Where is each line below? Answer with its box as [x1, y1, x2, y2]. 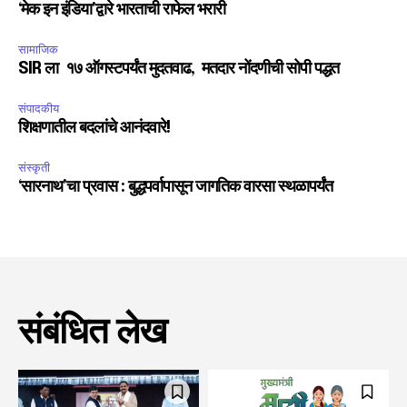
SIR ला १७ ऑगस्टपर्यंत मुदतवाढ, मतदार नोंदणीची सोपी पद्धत [18, 61, 342, 78]
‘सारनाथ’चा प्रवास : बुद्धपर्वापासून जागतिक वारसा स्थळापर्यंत [18, 179, 333, 196]
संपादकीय [18, 101, 59, 117]
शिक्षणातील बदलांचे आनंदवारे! [18, 120, 170, 137]
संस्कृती [18, 160, 50, 176]
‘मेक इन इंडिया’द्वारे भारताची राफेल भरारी [18, 2, 225, 19]
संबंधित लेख [18, 314, 166, 352]
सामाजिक [18, 42, 58, 58]
